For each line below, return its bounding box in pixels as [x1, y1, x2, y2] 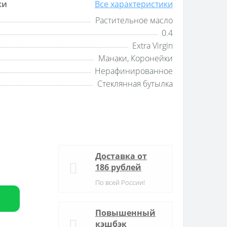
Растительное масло [95, 15, 173, 26]
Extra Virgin [132, 40, 173, 51]
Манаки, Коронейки [98, 53, 173, 64]
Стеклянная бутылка [97, 78, 173, 89]
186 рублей [95, 162, 141, 173]
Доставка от [95, 150, 147, 162]
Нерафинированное [95, 65, 173, 77]
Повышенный [95, 207, 156, 218]
